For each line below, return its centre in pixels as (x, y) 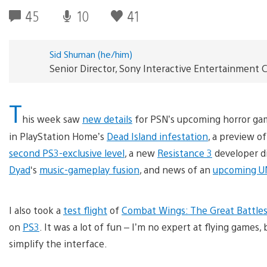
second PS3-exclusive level (67, 153)
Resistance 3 (185, 153)
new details (107, 119)
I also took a (36, 210)
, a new (141, 153)
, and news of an (176, 169)
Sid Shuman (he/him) (91, 54)
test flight (85, 210)
